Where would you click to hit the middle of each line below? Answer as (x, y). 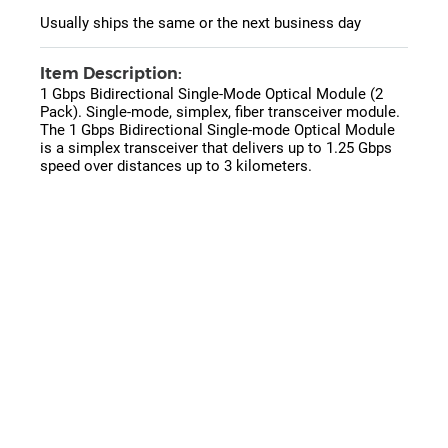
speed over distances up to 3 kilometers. (176, 166)
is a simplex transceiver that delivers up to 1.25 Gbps (216, 148)
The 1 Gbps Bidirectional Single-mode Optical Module (217, 130)
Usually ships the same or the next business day (200, 23)
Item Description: (111, 74)
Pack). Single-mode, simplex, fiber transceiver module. (220, 112)
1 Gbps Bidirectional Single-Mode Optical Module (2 (211, 94)
